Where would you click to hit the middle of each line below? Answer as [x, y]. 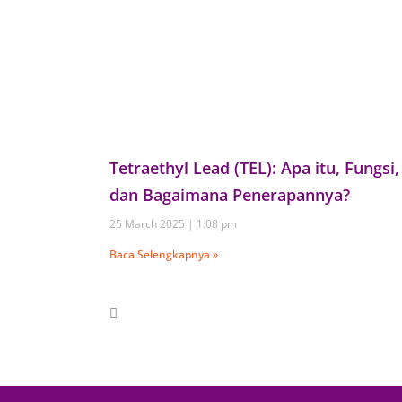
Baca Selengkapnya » [164, 254]
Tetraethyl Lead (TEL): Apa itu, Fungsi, [254, 167]
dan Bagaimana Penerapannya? [230, 194]
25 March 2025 [149, 223]
